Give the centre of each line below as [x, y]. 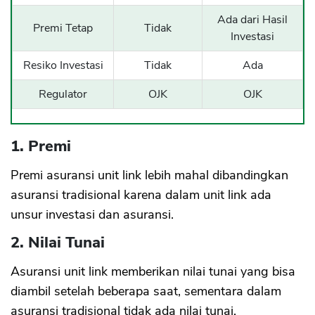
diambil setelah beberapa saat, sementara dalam [146, 291]
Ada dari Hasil [252, 20]
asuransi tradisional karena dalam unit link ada [141, 195]
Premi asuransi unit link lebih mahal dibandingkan [149, 175]
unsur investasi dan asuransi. [92, 215]
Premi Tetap [63, 28]
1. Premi [41, 147]
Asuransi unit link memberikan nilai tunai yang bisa [153, 272]
